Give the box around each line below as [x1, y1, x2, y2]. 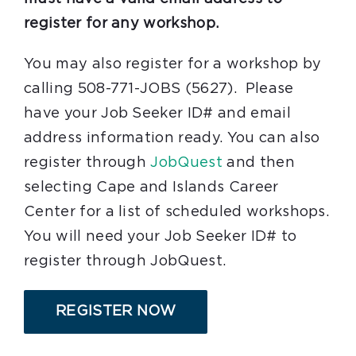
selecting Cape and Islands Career [24, 180, 279, 195]
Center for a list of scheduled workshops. [24, 205, 330, 219]
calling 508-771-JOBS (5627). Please [24, 82, 294, 96]
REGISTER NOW [56, 304, 176, 319]
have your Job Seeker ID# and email [24, 106, 291, 121]
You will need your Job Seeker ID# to [24, 230, 297, 244]
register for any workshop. [24, 17, 219, 31]
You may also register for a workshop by [24, 57, 322, 72]
